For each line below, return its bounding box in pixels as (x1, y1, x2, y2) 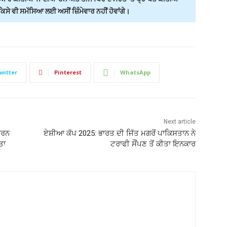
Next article (163, 118, 196, 126)
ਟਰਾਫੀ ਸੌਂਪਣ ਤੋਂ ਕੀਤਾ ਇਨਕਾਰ (110, 139, 196, 149)
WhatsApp (120, 68, 150, 77)
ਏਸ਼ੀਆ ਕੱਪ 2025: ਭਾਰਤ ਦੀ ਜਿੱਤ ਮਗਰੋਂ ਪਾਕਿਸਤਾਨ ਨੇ (43, 129, 196, 138)
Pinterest (54, 68, 82, 77)
